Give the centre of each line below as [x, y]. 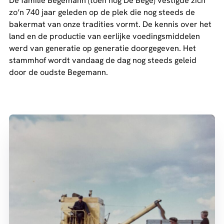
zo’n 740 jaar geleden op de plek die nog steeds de [102, 12]
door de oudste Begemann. [58, 72]
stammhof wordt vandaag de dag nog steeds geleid [103, 60]
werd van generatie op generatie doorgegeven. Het [102, 48]
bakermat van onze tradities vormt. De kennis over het [110, 24]
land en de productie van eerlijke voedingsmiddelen [104, 36]
